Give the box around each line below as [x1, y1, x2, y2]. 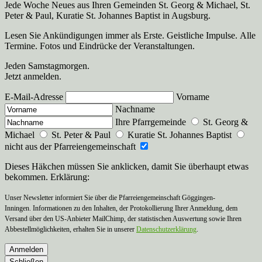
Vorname [176, 91, 209, 102]
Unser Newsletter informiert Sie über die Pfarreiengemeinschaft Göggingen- [5, 193, 215, 202]
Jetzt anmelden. [5, 71, 61, 81]
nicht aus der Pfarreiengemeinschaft [5, 141, 138, 151]
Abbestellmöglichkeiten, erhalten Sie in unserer [5, 225, 136, 233]
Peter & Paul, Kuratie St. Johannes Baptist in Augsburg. [5, 10, 211, 20]
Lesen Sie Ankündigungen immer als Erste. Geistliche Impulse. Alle [5, 30, 256, 40]
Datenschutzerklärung [136, 225, 196, 233]
